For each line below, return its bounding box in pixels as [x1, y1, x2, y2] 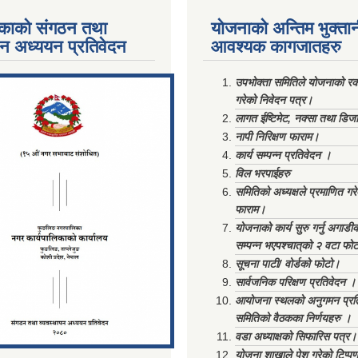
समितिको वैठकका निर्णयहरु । [235, 312, 351, 324]
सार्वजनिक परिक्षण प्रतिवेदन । [235, 276, 356, 288]
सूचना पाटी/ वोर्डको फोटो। [235, 257, 340, 270]
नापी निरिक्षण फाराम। [235, 130, 319, 143]
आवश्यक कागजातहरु [211, 37, 341, 57]
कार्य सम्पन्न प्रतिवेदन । [235, 149, 331, 161]
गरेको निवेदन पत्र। [235, 93, 312, 106]
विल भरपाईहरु [235, 167, 290, 180]
